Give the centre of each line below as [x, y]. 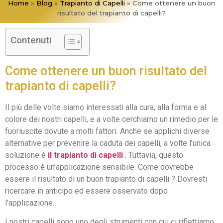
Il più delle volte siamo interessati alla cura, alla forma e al [106, 107]
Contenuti [31, 40]
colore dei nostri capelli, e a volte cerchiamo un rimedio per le [111, 119]
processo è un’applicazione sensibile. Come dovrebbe [99, 167]
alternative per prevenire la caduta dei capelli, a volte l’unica [108, 143]
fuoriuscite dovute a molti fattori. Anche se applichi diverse [107, 131]
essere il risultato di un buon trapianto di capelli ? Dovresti [106, 179]
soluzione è [26, 155]
